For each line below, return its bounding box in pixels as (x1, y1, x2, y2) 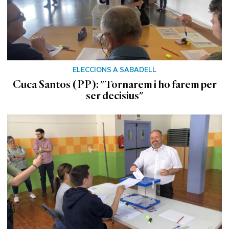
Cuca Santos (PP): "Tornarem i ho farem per (12, 79, 217, 90)
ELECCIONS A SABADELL (73, 63, 156, 76)
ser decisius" (85, 90, 144, 102)
